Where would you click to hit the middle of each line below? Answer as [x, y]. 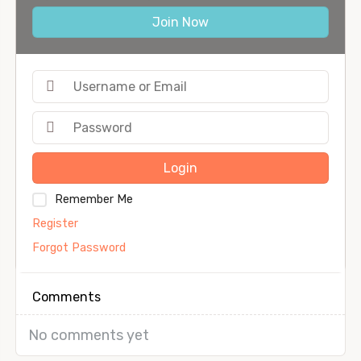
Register [55, 223]
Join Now [180, 22]
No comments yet [89, 335]
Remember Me [94, 199]
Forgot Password [79, 247]
